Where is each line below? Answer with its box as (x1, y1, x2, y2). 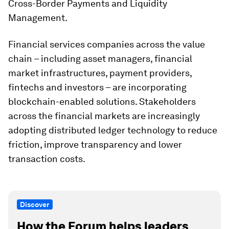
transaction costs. (8, 153, 85, 164)
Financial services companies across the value (8, 39, 205, 50)
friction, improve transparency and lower (8, 139, 182, 150)
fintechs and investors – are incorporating (8, 82, 187, 93)
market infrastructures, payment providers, (8, 67, 192, 78)
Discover (20, 200, 50, 209)
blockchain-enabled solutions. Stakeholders (8, 96, 196, 107)
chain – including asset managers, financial (8, 53, 192, 64)
